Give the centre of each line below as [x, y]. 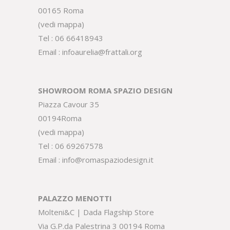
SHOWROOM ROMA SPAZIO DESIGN [105, 90]
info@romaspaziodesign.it [108, 159]
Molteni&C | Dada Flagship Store [97, 212]
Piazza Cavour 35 [69, 104]
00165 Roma [61, 10]
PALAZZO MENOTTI [76, 198]
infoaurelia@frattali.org [102, 52]
